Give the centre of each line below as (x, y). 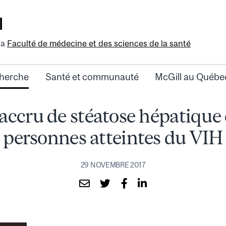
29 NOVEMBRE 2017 (113, 165)
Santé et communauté (92, 77)
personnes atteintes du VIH (113, 138)
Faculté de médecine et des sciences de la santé (99, 44)
